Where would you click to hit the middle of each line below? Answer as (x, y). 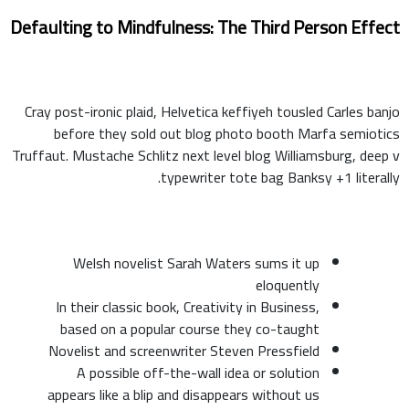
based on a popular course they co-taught (190, 328)
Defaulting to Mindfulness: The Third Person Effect (205, 26)
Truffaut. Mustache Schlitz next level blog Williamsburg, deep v (206, 155)
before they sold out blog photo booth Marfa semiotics (227, 133)
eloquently (288, 284)
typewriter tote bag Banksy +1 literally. (280, 177)
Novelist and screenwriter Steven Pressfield (184, 350)
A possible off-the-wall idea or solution (198, 372)
